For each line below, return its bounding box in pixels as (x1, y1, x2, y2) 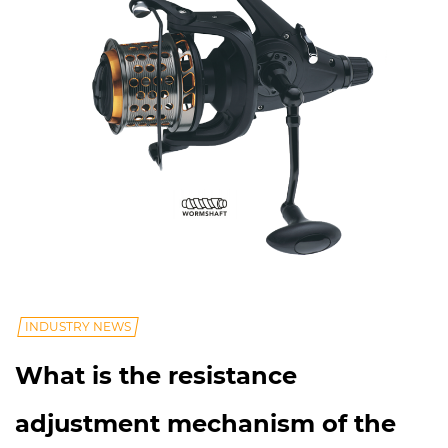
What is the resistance (15, 361, 297, 391)
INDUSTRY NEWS (25, 319, 131, 335)
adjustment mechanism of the (15, 409, 396, 439)
